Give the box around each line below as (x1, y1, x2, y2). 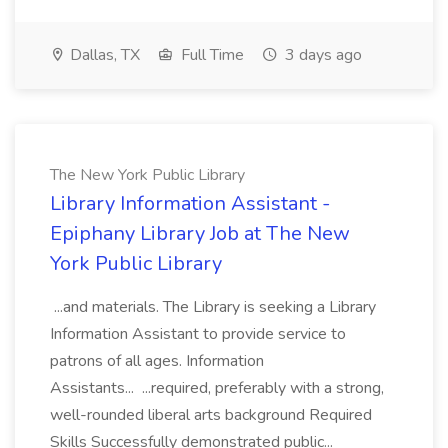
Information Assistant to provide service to (50, 323, 346, 345)
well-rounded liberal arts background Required (50, 404, 372, 426)
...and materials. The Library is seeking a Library (50, 296, 376, 318)
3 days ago (281, 44, 362, 66)
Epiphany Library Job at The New (50, 220, 350, 247)
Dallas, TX (66, 44, 140, 66)
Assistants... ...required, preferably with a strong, (50, 377, 384, 399)
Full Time (177, 44, 244, 66)
